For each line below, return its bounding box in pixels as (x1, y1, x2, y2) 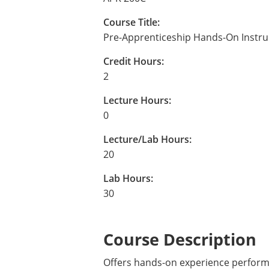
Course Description (103, 228, 256, 250)
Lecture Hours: (103, 94, 171, 107)
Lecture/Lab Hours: (103, 133, 192, 146)
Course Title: (103, 16, 160, 29)
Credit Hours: (103, 55, 164, 68)
